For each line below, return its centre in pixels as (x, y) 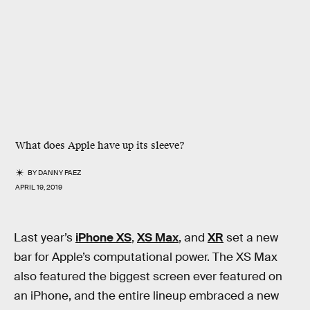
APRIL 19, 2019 (39, 187)
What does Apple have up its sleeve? (100, 146)
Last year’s (45, 238)
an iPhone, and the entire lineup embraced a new (146, 296)
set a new (251, 238)
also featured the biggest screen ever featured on (148, 276)
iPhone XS (103, 238)
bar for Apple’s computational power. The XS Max (146, 257)
